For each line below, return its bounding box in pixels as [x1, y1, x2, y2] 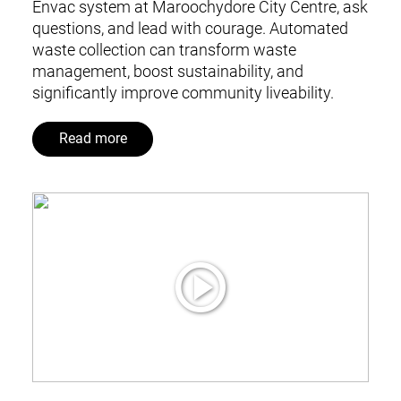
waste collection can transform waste [31, 39, 296, 59]
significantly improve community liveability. [31, 82, 334, 102]
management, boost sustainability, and [31, 61, 303, 81]
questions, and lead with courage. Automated [31, 18, 348, 38]
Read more [58, 131, 127, 148]
